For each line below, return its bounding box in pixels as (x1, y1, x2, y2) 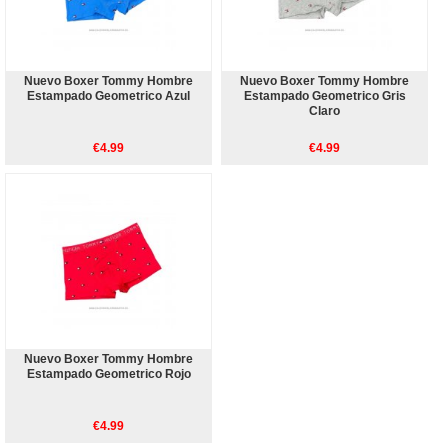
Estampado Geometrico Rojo (26, 366, 191, 381)
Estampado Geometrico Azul (27, 88, 191, 103)
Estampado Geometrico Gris (243, 88, 406, 103)
